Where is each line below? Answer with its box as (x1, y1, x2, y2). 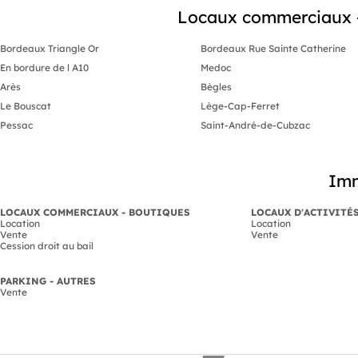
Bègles (200, 80, 232, 93)
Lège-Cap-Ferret (200, 99, 280, 112)
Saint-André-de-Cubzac (200, 118, 310, 131)
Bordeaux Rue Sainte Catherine (200, 42, 346, 54)
